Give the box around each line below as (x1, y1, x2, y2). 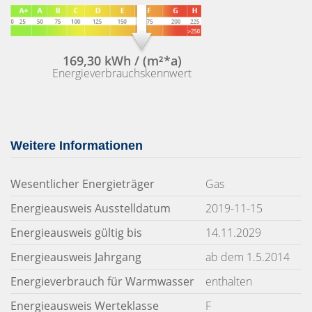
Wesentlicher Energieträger (10, 176, 155, 192)
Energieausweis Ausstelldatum (10, 201, 171, 216)
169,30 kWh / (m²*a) (62, 52, 182, 69)
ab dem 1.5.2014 (205, 249, 290, 265)
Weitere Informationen (10, 139, 143, 153)
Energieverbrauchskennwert (52, 65, 192, 81)
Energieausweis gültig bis (10, 225, 142, 240)
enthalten (205, 274, 252, 289)
